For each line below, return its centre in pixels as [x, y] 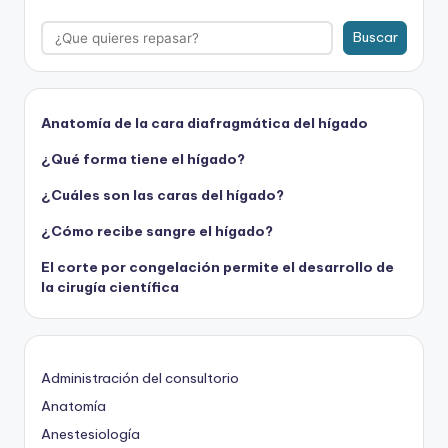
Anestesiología [90, 433]
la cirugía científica [110, 286]
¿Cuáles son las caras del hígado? [162, 194]
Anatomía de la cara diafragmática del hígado [204, 122]
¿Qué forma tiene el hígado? [143, 158]
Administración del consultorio [140, 377]
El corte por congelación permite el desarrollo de [217, 266]
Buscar [375, 37]
